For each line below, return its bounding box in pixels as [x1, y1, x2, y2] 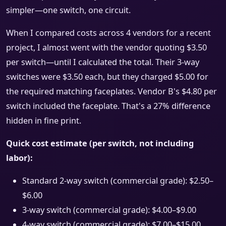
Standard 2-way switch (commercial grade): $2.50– [22, 175, 213, 187]
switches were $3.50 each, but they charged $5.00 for [6, 71, 208, 83]
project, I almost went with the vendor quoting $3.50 [6, 42, 207, 53]
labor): [6, 152, 33, 164]
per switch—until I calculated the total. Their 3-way [6, 56, 199, 68]
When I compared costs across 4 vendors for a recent [6, 27, 211, 39]
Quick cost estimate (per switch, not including [6, 138, 194, 149]
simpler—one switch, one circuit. [6, 5, 131, 16]
